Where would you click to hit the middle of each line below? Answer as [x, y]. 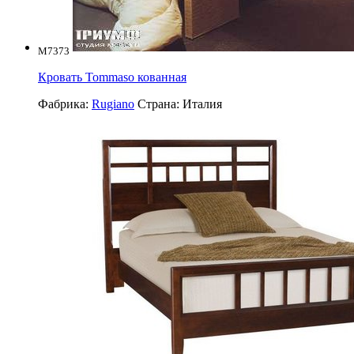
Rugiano [113, 104]
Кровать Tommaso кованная [112, 77]
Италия [202, 104]
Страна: [160, 104]
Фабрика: [65, 104]
